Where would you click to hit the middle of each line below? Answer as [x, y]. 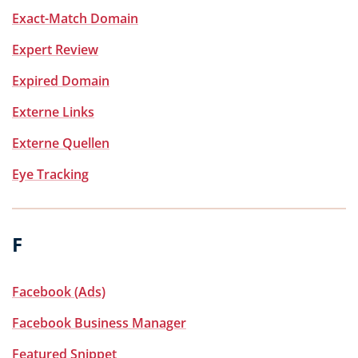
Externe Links [53, 112]
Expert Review [55, 50]
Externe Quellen [61, 143]
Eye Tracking [50, 174]
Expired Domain [61, 81]
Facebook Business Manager [99, 323]
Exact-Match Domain [75, 18]
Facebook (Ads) [59, 292]
